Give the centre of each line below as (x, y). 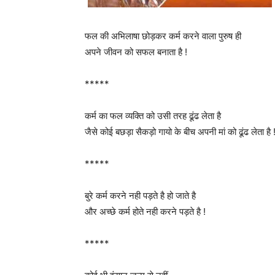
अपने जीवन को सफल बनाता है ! (136, 52)
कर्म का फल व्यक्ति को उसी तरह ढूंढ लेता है (153, 116)
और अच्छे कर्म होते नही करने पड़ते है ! (145, 211)
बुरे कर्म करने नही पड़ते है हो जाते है (140, 196)
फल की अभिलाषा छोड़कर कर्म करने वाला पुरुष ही (163, 36)
